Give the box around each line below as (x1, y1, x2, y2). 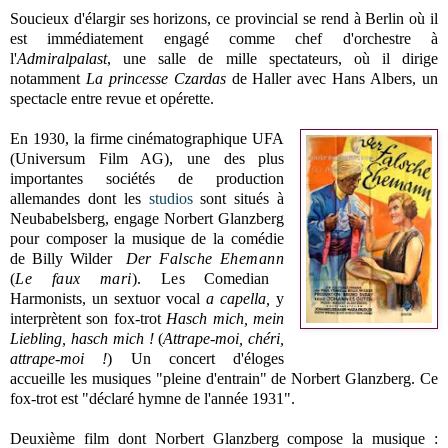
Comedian (204, 269, 270, 287)
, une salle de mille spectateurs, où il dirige (107, 49, 438, 67)
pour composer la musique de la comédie (10, 229, 285, 247)
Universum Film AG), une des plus (15, 149, 285, 167)
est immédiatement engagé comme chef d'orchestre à (10, 29, 438, 47)
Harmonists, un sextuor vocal (10, 289, 207, 307)
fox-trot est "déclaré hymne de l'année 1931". (10, 389, 295, 407)
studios (148, 189, 193, 207)
